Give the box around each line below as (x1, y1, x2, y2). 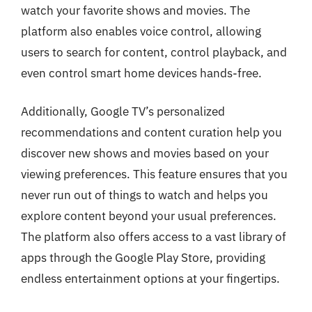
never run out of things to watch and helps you (21, 187, 268, 203)
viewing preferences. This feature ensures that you (21, 166, 288, 182)
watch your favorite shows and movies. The (21, 2, 250, 18)
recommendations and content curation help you (21, 125, 282, 140)
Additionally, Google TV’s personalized (21, 104, 225, 119)
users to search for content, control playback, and (21, 44, 287, 60)
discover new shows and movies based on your (21, 146, 269, 161)
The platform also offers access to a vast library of (21, 229, 286, 244)
